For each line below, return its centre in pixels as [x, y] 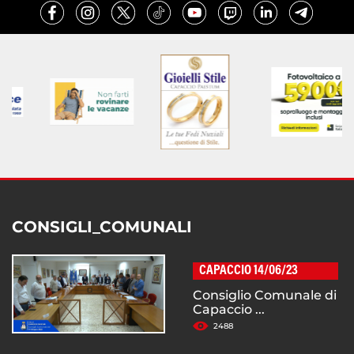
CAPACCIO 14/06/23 [249, 271]
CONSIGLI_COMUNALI [102, 227]
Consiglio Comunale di [265, 296]
